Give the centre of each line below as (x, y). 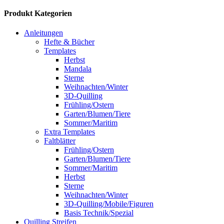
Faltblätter (60, 141)
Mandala (78, 69)
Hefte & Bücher (69, 42)
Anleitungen (43, 33)
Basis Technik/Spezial (99, 213)
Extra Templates (69, 132)
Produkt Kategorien (38, 13)
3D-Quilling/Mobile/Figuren (109, 204)
